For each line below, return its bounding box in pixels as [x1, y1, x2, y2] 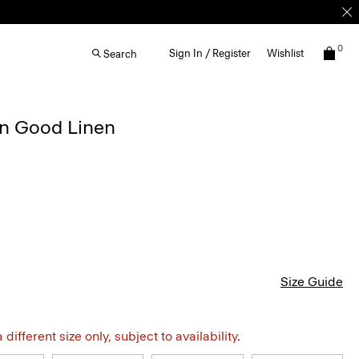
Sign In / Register [169, 47, 251, 59]
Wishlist [267, 47, 304, 59]
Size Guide [280, 274, 343, 289]
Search [103, 47, 137, 60]
